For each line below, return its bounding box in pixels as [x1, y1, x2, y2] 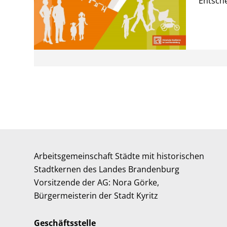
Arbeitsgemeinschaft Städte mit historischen [34, 150, 205, 162]
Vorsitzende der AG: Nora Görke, [34, 176, 160, 188]
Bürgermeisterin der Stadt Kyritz [34, 190, 159, 201]
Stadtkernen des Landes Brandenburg [34, 163, 180, 175]
